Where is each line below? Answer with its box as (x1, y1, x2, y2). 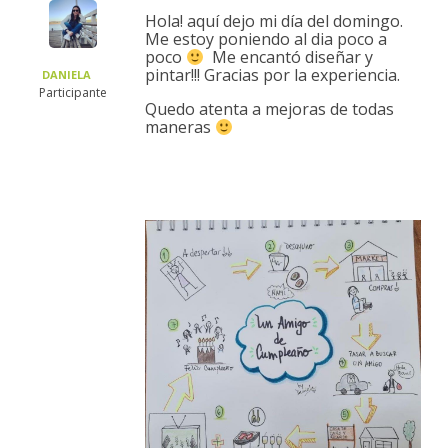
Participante (38, 83, 107, 101)
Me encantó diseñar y (204, 45, 374, 68)
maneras (145, 115, 215, 138)
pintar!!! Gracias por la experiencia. (145, 63, 400, 86)
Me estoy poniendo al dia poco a (145, 27, 387, 50)
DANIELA (42, 66, 91, 82)
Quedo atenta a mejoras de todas (145, 97, 394, 120)
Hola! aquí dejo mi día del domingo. (145, 9, 403, 32)
